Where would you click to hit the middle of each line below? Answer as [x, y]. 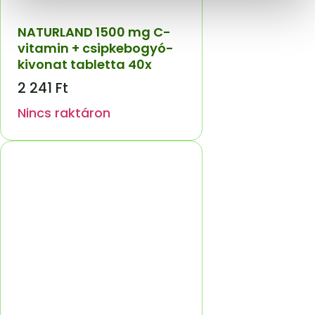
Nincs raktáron [64, 112]
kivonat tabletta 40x [85, 64]
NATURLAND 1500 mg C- [94, 32]
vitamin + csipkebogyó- [96, 48]
